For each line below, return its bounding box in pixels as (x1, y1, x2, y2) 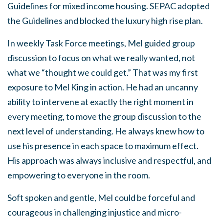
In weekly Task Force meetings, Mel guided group (7, 38, 195, 48)
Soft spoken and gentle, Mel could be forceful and (7, 192, 195, 203)
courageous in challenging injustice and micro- (7, 207, 182, 218)
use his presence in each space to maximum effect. (7, 140, 198, 151)
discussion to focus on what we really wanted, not (7, 52, 195, 63)
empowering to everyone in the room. (7, 170, 150, 180)
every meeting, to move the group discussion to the (7, 111, 201, 122)
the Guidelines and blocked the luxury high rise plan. (7, 15, 203, 26)
